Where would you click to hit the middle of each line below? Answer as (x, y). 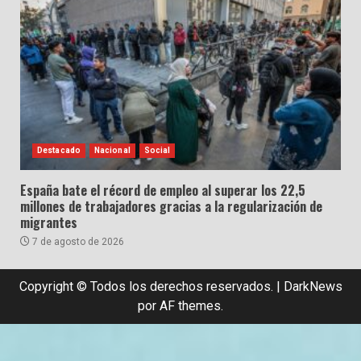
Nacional (112, 150)
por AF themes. (180, 306)
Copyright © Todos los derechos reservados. (147, 286)
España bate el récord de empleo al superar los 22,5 (163, 190)
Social (157, 150)
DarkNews (313, 286)
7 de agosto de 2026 (77, 242)
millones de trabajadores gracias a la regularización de (171, 206)
